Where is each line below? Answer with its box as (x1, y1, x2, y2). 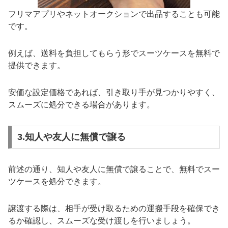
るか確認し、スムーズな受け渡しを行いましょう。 (8, 216, 195, 225)
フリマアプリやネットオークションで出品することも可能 (8, 10, 220, 19)
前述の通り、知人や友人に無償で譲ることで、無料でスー (8, 165, 220, 174)
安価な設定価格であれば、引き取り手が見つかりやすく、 (8, 88, 220, 97)
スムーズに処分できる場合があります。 (8, 100, 155, 109)
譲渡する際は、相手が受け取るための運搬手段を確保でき (8, 204, 220, 213)
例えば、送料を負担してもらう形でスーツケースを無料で (8, 49, 220, 58)
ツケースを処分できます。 (8, 177, 106, 186)
